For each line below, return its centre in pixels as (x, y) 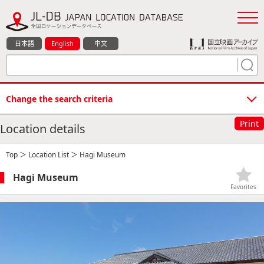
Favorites (243, 187)
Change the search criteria (59, 98)
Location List (49, 154)
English (62, 43)
